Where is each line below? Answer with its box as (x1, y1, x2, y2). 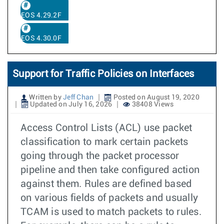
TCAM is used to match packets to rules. (20, 207, 201, 217)
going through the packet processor (20, 151, 179, 161)
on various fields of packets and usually (20, 193, 198, 203)
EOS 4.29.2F (21, 12, 61, 19)
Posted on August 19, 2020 (111, 94, 199, 101)
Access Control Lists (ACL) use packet (20, 123, 192, 133)
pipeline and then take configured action (20, 165, 199, 175)
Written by (27, 94, 63, 101)
